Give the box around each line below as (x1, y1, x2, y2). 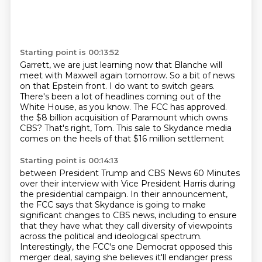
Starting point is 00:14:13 (19, 156, 118, 165)
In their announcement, (130, 189, 227, 199)
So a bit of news (169, 70, 235, 81)
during (208, 178, 235, 189)
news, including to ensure (132, 210, 237, 220)
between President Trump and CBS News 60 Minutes (19, 168, 240, 178)
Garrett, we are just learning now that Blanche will (19, 60, 222, 70)
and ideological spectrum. (96, 231, 202, 242)
